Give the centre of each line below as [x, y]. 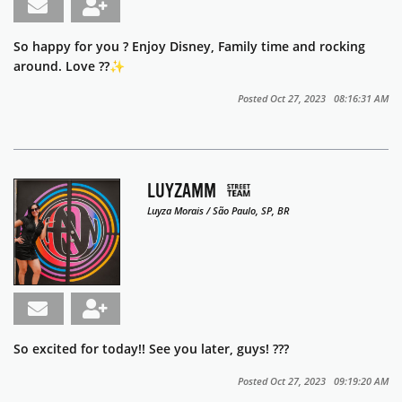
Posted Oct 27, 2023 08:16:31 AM [313, 99]
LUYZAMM [182, 191]
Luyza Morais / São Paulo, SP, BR [218, 211]
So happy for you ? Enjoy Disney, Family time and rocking [189, 47]
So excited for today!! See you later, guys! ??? [151, 349]
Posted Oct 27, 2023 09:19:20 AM [313, 381]
